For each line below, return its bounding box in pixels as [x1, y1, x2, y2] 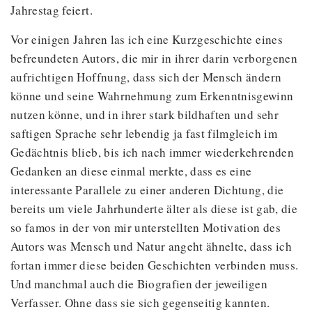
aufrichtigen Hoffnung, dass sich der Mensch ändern [10, 69, 282, 85]
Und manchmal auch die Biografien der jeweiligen [10, 276, 268, 292]
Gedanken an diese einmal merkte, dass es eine [10, 163, 252, 179]
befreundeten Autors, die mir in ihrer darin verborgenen [10, 50, 297, 66]
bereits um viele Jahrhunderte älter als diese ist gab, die [10, 201, 297, 217]
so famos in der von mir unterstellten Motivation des [10, 219, 281, 235]
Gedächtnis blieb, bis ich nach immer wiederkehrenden [10, 144, 294, 160]
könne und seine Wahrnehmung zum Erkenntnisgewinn [10, 88, 294, 104]
